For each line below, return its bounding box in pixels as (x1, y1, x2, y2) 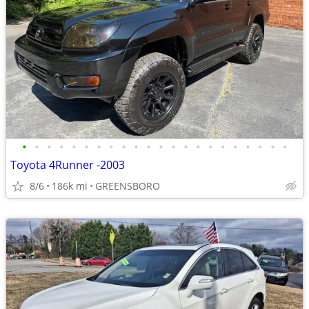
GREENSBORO (95, 179, 160, 192)
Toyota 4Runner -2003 (10, 157, 125, 172)
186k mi (52, 179, 88, 192)
